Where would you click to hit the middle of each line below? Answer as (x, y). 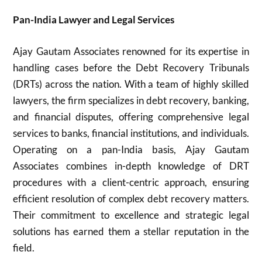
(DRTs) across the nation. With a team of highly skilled (131, 84)
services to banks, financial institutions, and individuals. (131, 133)
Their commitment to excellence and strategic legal (131, 215)
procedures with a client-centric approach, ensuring (131, 182)
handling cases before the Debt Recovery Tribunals (131, 67)
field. (24, 247)
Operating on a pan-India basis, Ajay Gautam (131, 149)
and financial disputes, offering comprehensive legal (131, 116)
